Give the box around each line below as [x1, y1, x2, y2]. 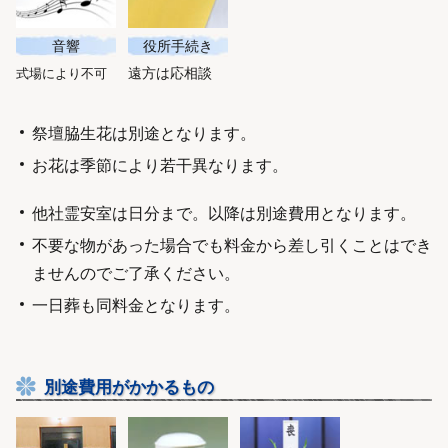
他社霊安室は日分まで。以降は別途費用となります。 [32, 200, 416, 224]
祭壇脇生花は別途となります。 [32, 120, 256, 144]
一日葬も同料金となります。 [32, 292, 240, 316]
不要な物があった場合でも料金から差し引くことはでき [32, 232, 432, 256]
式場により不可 [16, 62, 107, 82]
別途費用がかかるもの [44, 373, 214, 398]
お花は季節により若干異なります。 [32, 152, 288, 176]
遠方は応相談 [128, 60, 212, 82]
